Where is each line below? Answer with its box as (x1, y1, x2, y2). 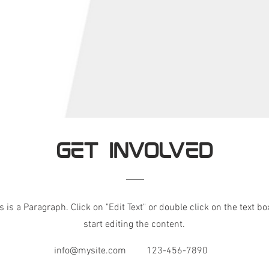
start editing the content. (83, 218, 185, 231)
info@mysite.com (54, 244, 126, 257)
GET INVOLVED (56, 140, 213, 164)
